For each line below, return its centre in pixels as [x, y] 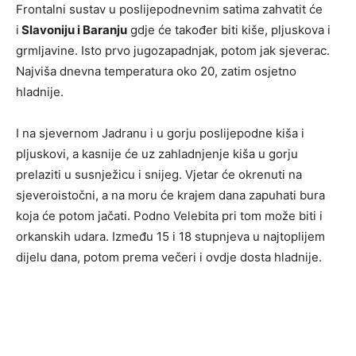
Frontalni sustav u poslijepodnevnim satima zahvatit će [169, 10]
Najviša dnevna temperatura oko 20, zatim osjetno [156, 72]
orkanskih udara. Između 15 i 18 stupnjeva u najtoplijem [170, 237]
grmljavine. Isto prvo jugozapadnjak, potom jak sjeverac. [173, 51]
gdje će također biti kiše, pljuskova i [229, 30]
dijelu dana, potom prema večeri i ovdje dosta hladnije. [169, 257]
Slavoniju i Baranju [73, 30]
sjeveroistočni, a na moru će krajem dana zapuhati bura [170, 195]
